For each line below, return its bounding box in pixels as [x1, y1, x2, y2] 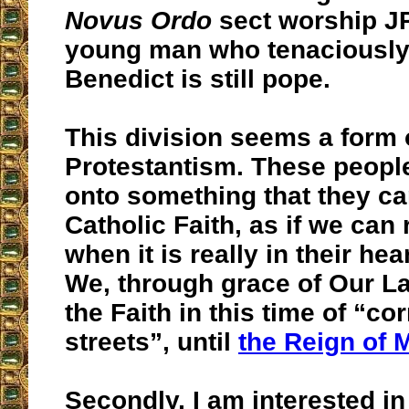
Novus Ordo [65, 6, 212, 36]
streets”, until [65, 328, 238, 357]
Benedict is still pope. [65, 65, 330, 94]
